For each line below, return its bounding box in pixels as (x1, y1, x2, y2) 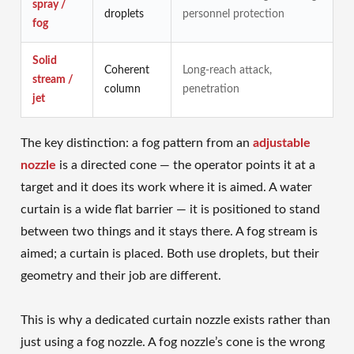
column (104, 84, 141, 95)
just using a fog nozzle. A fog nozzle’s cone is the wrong (21, 336, 325, 348)
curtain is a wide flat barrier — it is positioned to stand (21, 203, 320, 216)
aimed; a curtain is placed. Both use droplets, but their (21, 247, 319, 260)
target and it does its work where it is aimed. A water (21, 181, 312, 194)
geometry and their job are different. (21, 269, 221, 282)
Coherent (104, 65, 149, 76)
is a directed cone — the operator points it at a (56, 159, 315, 171)
